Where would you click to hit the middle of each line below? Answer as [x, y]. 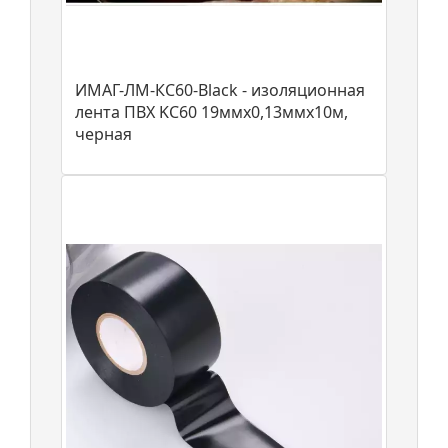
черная [103, 134]
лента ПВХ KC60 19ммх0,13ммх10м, [211, 112]
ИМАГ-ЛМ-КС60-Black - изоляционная [220, 90]
